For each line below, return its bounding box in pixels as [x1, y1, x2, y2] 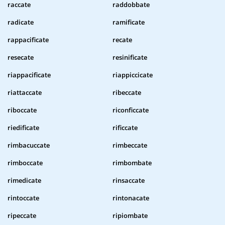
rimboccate [8, 158, 43, 168]
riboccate [8, 105, 37, 115]
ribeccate [113, 88, 141, 97]
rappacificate [8, 35, 49, 45]
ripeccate [8, 211, 36, 220]
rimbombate [113, 158, 152, 168]
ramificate [113, 18, 145, 27]
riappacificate [8, 70, 51, 80]
